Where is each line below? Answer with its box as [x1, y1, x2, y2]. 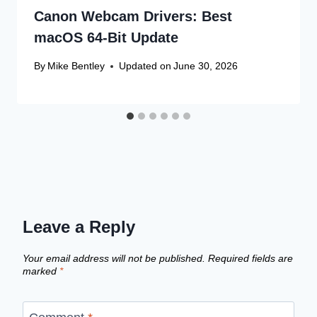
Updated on [119, 60, 172, 72]
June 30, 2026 [173, 60, 238, 72]
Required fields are [208, 253, 293, 265]
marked [23, 265, 59, 277]
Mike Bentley [47, 60, 105, 72]
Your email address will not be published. [23, 253, 205, 265]
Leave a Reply [23, 217, 135, 237]
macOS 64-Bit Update [34, 29, 178, 45]
